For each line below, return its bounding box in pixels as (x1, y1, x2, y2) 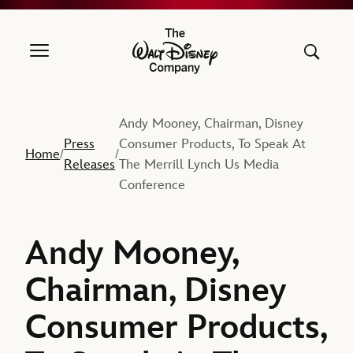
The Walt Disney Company (173, 51, 299, 65)
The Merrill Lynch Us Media (119, 157, 280, 173)
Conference (119, 177, 186, 194)
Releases (64, 157, 116, 173)
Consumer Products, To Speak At (119, 136, 307, 153)
